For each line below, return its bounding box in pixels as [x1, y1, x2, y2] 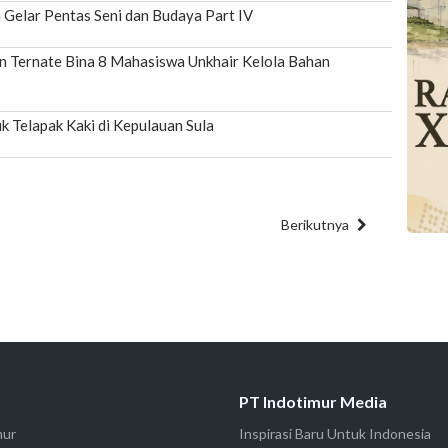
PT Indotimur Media [239, 392, 387, 412]
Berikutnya [281, 216, 350, 234]
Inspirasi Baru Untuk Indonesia [239, 425, 431, 443]
